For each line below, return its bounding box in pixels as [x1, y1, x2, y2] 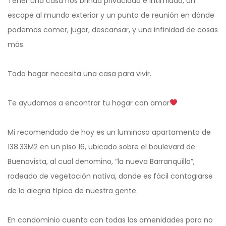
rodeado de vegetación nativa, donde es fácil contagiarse [8, 171, 213, 181]
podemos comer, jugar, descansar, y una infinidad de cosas [8, 24, 218, 35]
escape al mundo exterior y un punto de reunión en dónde [8, 10, 214, 20]
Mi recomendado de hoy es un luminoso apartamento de [8, 127, 211, 137]
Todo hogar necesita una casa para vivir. [8, 68, 151, 79]
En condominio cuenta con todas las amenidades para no [8, 214, 213, 225]
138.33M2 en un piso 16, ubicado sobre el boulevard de [8, 141, 195, 152]
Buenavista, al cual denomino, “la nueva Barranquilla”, [8, 156, 195, 166]
